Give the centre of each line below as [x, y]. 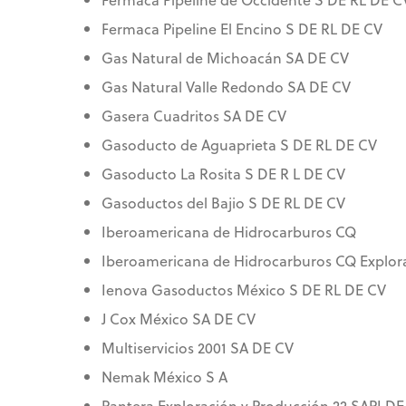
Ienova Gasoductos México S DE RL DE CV [244, 290]
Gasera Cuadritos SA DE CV [194, 116]
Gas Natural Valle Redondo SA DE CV [226, 87]
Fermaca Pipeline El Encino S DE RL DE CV [242, 29]
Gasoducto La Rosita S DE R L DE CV [223, 174]
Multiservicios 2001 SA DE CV [198, 348]
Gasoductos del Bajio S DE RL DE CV [223, 203]
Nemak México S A [164, 377]
